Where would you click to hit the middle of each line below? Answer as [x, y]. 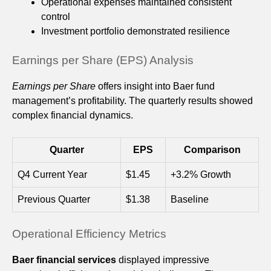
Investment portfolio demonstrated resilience [135, 31]
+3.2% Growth [201, 175]
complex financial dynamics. [73, 116]
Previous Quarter [54, 200]
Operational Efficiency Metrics [89, 234]
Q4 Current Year [52, 175]
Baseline [190, 200]
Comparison [212, 150]
